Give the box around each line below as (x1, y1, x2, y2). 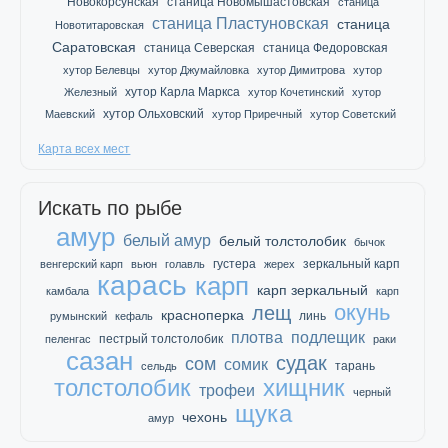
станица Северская (144, 41, 256, 55)
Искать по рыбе (38, 197, 183, 219)
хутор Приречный (211, 108, 302, 120)
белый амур (122, 232, 211, 249)
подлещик (290, 329, 365, 346)
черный (353, 386, 392, 398)
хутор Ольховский (102, 107, 204, 121)
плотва (230, 329, 283, 346)
